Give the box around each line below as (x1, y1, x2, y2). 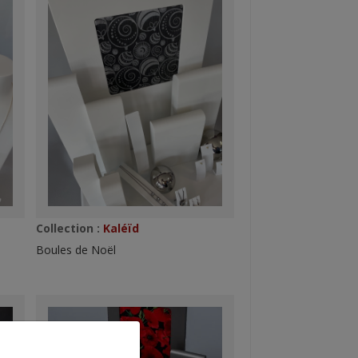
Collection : (35, 221, 100, 236)
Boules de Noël (35, 242, 116, 257)
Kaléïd (99, 221, 139, 236)
